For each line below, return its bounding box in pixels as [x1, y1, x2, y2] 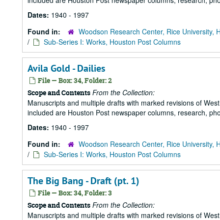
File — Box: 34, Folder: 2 [36, 76, 112, 85]
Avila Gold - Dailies [27, 62, 105, 75]
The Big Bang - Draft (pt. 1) [27, 174, 139, 187]
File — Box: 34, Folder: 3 [36, 188, 112, 197]
